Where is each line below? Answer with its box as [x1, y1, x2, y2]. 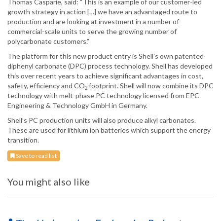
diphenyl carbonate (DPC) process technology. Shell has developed [7, 62, 213, 71]
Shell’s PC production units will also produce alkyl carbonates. [7, 116, 196, 125]
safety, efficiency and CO [7, 81, 85, 90]
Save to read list [15, 152, 57, 160]
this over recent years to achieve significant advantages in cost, [7, 72, 203, 80]
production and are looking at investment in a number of [7, 17, 179, 26]
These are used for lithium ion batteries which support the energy [7, 126, 211, 135]
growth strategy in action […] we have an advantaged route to [7, 7, 197, 16]
